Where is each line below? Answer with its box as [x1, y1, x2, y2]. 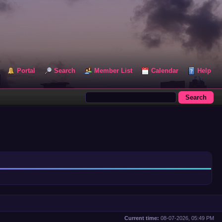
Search [54, 67, 75, 74]
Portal [17, 67, 35, 74]
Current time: [124, 215, 159, 221]
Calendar [151, 67, 178, 74]
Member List [94, 67, 132, 74]
